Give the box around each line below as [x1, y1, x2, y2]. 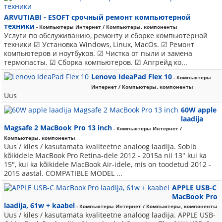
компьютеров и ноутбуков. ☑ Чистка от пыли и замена [4, 49, 192, 58]
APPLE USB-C [172, 183, 217, 192]
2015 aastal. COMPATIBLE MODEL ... [4, 168, 122, 178]
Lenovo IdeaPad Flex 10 [91, 72, 172, 81]
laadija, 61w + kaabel [4, 201, 75, 210]
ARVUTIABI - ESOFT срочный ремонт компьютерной [4, 12, 191, 22]
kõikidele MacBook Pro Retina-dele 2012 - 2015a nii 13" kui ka [4, 151, 207, 160]
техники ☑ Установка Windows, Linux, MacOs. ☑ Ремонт [4, 40, 194, 49]
